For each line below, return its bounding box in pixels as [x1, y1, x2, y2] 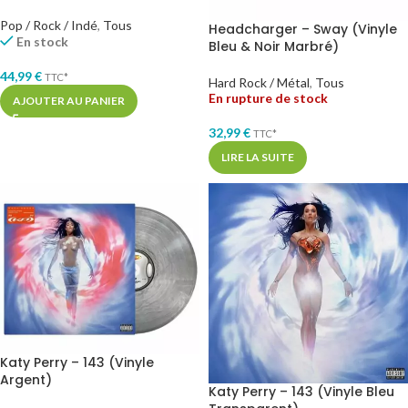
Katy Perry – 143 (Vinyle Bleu [209, 382, 394, 401]
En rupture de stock [209, 90, 328, 106]
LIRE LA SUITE [221, 150, 294, 164]
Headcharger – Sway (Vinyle [209, 20, 397, 38]
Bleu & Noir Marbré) [209, 37, 339, 56]
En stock [16, 33, 69, 49]
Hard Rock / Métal [209, 75, 310, 90]
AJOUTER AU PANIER [13, 93, 125, 107]
